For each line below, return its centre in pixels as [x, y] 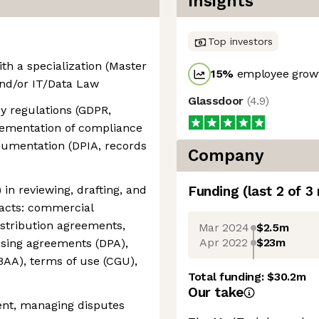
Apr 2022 [224, 242]
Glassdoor [218, 101]
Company [226, 156]
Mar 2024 [224, 227]
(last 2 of [274, 191]
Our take [216, 292]
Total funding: [228, 277]
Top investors [240, 41]
